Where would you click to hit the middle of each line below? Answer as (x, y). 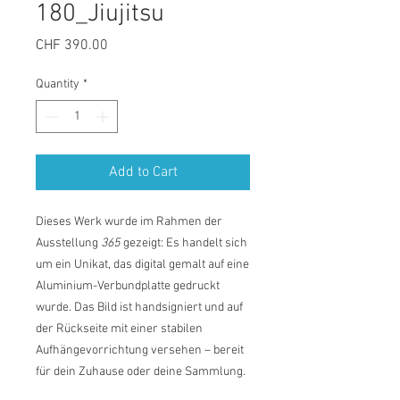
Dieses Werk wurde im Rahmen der (129, 222)
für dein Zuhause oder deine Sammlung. (141, 372)
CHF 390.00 (72, 46)
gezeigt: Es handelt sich (184, 243)
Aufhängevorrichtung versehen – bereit (140, 350)
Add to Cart (143, 172)
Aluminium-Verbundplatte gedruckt (128, 286)
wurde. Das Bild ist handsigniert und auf (139, 308)
